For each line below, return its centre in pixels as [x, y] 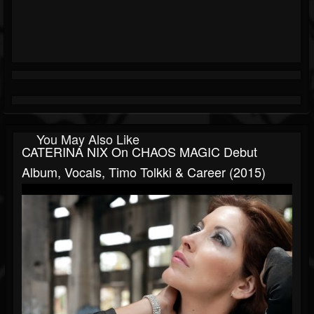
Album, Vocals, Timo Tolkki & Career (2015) [144, 172]
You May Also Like [88, 139]
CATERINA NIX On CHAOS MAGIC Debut [139, 152]
